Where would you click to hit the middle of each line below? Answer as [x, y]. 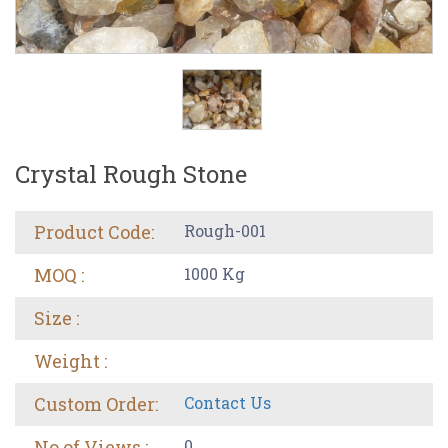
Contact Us [227, 402]
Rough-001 [225, 230]
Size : [56, 317]
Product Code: [94, 231]
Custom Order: [96, 403]
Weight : [70, 360]
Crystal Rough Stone [131, 173]
